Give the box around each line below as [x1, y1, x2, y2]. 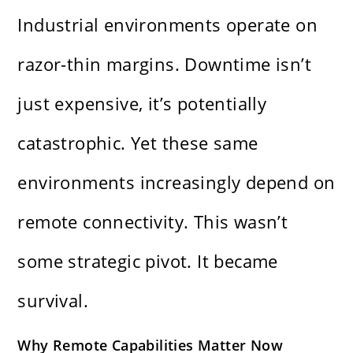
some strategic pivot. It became [17, 249, 278, 273]
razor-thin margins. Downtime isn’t [17, 52, 312, 76]
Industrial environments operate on [17, 13, 318, 37]
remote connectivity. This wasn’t [17, 210, 288, 234]
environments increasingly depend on [17, 170, 336, 195]
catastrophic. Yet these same [17, 131, 258, 155]
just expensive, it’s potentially [17, 91, 267, 116]
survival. [17, 288, 89, 313]
